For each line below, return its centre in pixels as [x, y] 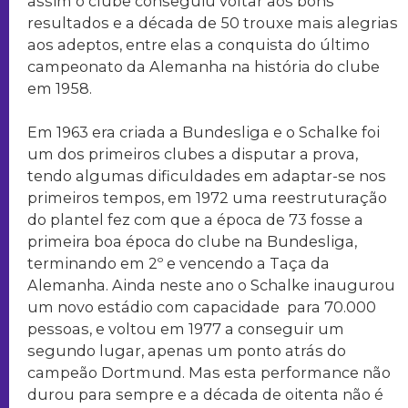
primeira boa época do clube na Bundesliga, [192, 241]
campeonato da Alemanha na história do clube [204, 66]
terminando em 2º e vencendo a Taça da [178, 263]
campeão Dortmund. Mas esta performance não [209, 372]
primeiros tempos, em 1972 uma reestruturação [207, 197]
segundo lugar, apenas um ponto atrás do [187, 350]
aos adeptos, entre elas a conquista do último [199, 44]
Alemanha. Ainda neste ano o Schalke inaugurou [211, 285]
